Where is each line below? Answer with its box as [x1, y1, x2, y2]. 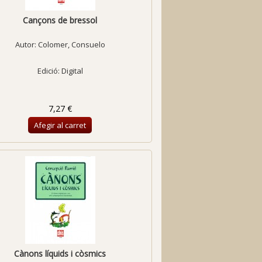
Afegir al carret [34, 120, 87, 130]
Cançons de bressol [23, 15, 98, 26]
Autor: [15, 39, 38, 50]
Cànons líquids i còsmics [14, 248, 106, 259]
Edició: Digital [37, 65, 83, 76]
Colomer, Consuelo [37, 39, 105, 50]
